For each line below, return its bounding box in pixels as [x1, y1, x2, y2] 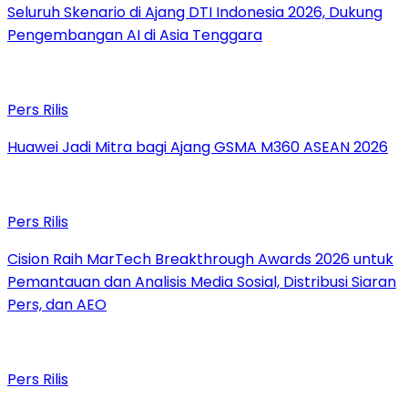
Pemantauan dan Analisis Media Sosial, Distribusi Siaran [7, 270, 396, 292]
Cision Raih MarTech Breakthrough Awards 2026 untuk [7, 248, 393, 270]
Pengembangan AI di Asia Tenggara [7, 24, 262, 46]
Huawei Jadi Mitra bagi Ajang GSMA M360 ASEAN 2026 [7, 136, 388, 158]
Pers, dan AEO [7, 293, 107, 315]
